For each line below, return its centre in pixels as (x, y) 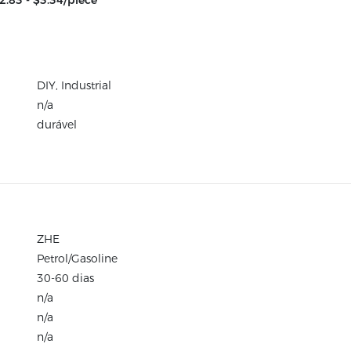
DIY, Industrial (74, 85)
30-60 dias (65, 278)
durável (56, 125)
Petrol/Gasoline (77, 259)
